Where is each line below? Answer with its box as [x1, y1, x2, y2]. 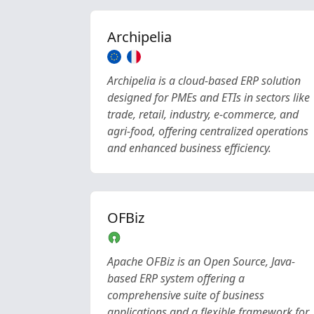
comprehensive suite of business [107, 287, 264, 303]
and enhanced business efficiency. [107, 140, 271, 156]
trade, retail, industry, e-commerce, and [107, 107, 299, 122]
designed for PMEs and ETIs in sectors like [107, 90, 310, 105]
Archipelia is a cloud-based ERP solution [107, 73, 301, 88]
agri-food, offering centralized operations [107, 123, 308, 139]
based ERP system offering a [107, 271, 245, 286]
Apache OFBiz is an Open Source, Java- [107, 254, 295, 269]
